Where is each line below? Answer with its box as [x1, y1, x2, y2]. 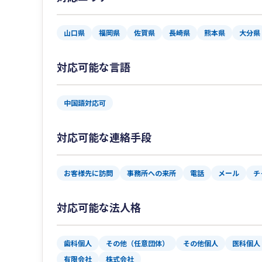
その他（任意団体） [106, 238, 169, 249]
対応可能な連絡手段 [57, 129, 151, 145]
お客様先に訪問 [64, 168, 113, 178]
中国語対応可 [64, 98, 106, 108]
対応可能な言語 [57, 59, 130, 75]
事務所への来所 [127, 168, 176, 178]
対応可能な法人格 [57, 199, 141, 215]
